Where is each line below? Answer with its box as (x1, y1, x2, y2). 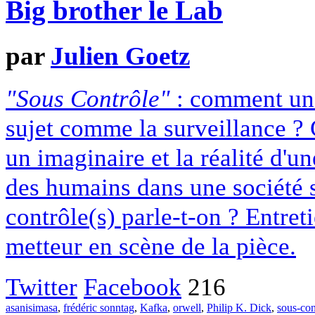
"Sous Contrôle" (6, 84, 170, 113)
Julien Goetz (51, 41, 190, 70)
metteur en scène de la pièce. (6, 232, 296, 261)
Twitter (6, 273, 77, 302)
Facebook (84, 273, 181, 302)
